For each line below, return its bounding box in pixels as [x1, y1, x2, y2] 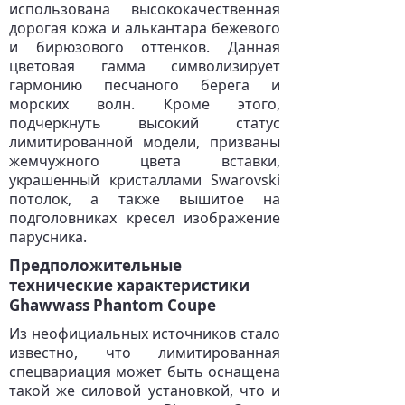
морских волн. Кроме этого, [9, 94, 280, 114]
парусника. [9, 227, 87, 247]
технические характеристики [9, 275, 250, 296]
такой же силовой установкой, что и [9, 381, 280, 400]
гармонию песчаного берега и [9, 75, 280, 95]
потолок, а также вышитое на [9, 189, 280, 209]
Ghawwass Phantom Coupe [9, 295, 216, 316]
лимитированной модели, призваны [9, 132, 280, 152]
